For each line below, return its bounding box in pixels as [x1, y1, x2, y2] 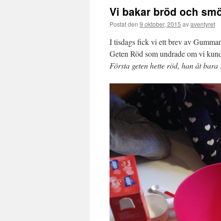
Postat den [110, 20, 138, 28]
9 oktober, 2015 [140, 20, 181, 28]
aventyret [190, 20, 215, 28]
